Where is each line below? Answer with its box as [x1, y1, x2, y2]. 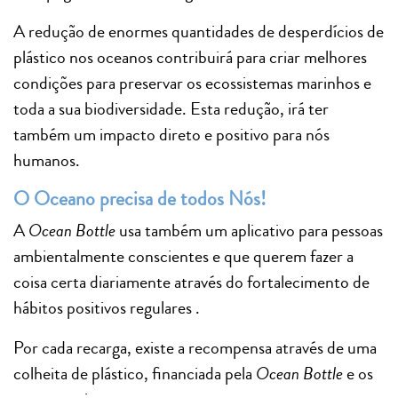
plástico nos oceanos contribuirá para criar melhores [13, 44, 367, 70]
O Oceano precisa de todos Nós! [13, 184, 267, 213]
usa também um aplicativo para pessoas [115, 217, 383, 243]
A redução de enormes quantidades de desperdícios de [13, 18, 384, 44]
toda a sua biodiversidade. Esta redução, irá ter [13, 95, 329, 122]
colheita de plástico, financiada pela [13, 360, 252, 386]
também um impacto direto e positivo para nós [13, 121, 330, 147]
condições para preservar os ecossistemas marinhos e [13, 69, 371, 96]
